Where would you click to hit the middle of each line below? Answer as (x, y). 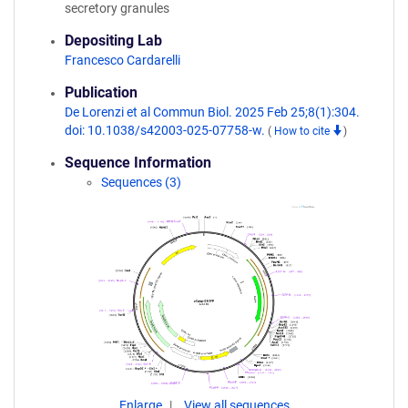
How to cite (303, 131)
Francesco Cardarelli (122, 60)
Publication (101, 92)
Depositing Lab (113, 41)
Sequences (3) (141, 182)
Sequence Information (138, 163)
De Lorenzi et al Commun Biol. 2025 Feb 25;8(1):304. (212, 112)
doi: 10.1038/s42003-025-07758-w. (166, 130)
